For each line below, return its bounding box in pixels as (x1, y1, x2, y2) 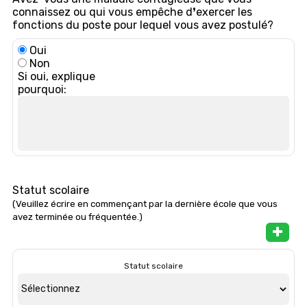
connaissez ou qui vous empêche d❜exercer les (12, 5, 252, 19)
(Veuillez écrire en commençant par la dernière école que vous (12, 198, 278, 209)
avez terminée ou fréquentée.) (12, 211, 143, 222)
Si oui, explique (18, 69, 95, 83)
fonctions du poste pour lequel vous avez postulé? (12, 18, 273, 32)
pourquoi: (18, 82, 66, 96)
